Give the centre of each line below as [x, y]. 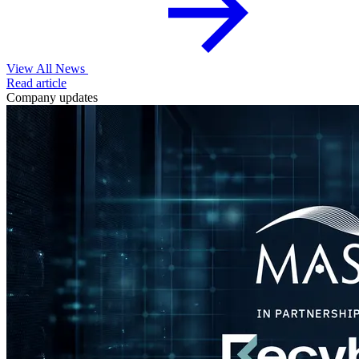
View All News [46, 69]
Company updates [52, 98]
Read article [36, 83]
